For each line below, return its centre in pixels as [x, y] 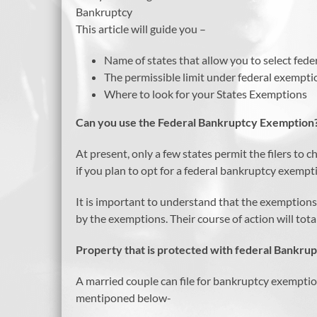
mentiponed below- [123, 298]
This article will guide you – [141, 29]
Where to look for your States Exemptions [206, 94]
